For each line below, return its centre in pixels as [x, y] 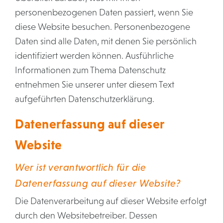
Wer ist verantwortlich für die [80, 167]
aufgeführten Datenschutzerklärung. [85, 99]
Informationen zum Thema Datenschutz [90, 70]
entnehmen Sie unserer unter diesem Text [95, 85]
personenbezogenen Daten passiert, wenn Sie [104, 12]
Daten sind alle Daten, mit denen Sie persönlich [106, 41]
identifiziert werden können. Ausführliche [94, 56]
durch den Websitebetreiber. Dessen [86, 216]
